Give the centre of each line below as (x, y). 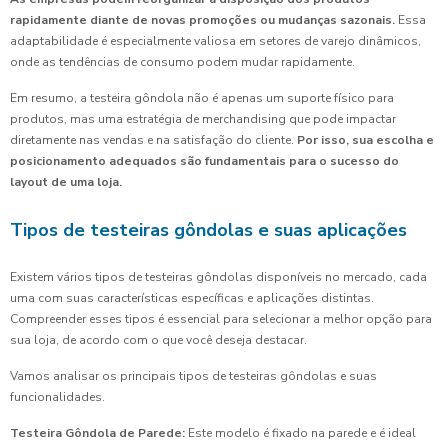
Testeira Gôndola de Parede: (97, 433)
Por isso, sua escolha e (364, 140)
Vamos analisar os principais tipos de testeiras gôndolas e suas (193, 376)
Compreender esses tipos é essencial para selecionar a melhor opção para (221, 319)
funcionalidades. (57, 397)
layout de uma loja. (66, 182)
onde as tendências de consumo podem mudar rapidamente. (182, 62)
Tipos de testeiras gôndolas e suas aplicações (208, 230)
